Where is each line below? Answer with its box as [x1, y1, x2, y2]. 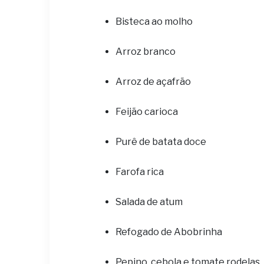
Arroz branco [115, 46, 176, 57]
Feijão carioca [115, 106, 178, 117]
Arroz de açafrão [115, 76, 191, 87]
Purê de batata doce [115, 136, 206, 147]
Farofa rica [115, 166, 164, 177]
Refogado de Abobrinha [115, 226, 222, 237]
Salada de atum [115, 196, 183, 207]
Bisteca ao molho [115, 16, 193, 27]
